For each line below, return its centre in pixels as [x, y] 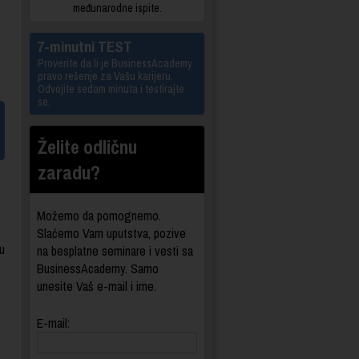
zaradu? [69, 173]
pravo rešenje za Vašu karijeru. [105, 77]
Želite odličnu [87, 147]
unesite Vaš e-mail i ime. [97, 286]
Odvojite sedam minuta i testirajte [111, 89]
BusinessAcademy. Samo [98, 269]
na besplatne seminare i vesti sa [115, 251]
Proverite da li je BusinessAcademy [115, 64]
